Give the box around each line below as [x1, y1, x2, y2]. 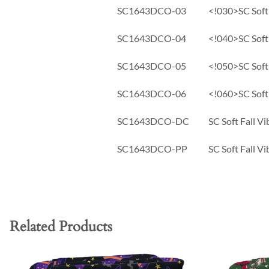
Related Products [10, 217, 112, 237]
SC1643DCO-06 [117, 88, 186, 100]
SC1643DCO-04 [117, 32, 186, 44]
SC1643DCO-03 [117, 5, 186, 17]
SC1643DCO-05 [117, 60, 186, 72]
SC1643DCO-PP [117, 143, 187, 155]
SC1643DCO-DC [117, 115, 189, 127]
